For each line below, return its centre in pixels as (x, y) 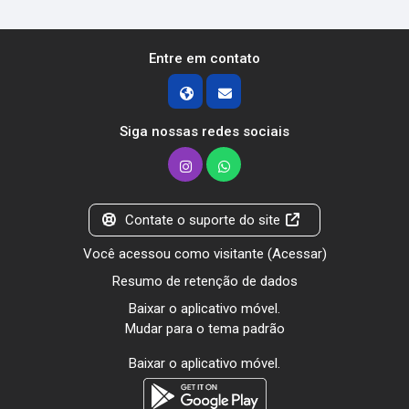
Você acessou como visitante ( (177, 254)
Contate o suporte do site (203, 220)
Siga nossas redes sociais (204, 131)
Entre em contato (204, 58)
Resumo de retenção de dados (204, 281)
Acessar (297, 254)
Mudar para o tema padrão (204, 329)
